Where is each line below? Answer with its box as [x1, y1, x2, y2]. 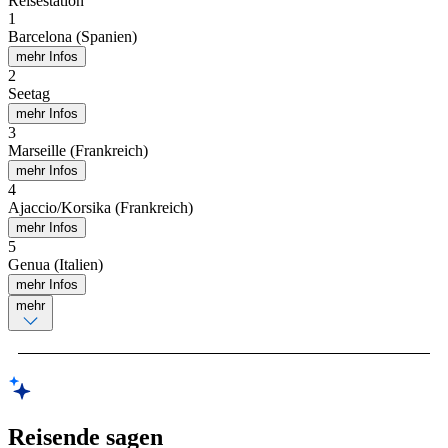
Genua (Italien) [8, 256, 103, 274]
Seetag [8, 85, 50, 103]
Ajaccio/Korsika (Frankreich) [8, 199, 193, 217]
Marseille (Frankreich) [8, 142, 148, 160]
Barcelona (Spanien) [8, 28, 137, 46]
